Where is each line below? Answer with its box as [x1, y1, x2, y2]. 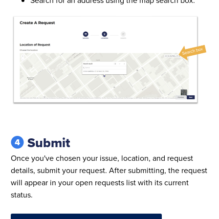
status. [11, 189, 33, 200]
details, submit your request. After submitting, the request [11, 165, 208, 176]
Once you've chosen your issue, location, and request [11, 153, 194, 164]
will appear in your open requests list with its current [11, 177, 189, 188]
